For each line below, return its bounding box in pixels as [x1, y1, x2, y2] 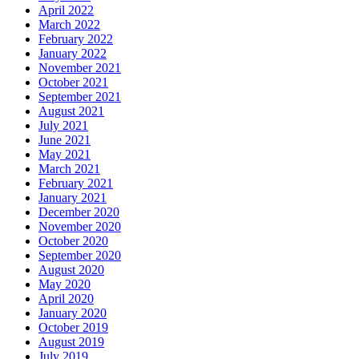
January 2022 [38, 46, 107, 61]
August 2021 [38, 104, 104, 119]
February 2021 [38, 176, 113, 191]
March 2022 [38, 18, 100, 32]
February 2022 [38, 32, 113, 46]
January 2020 [38, 306, 107, 321]
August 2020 [38, 263, 104, 277]
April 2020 [38, 292, 94, 306]
